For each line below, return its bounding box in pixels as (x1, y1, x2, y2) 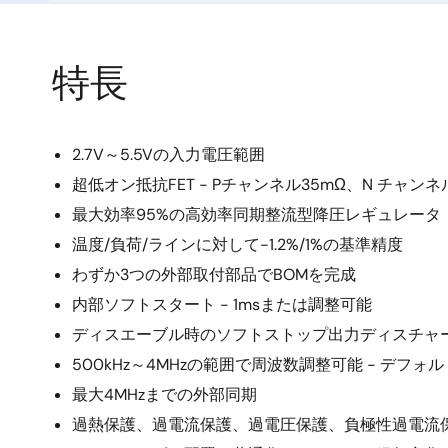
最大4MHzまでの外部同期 (72, 384, 257, 405)
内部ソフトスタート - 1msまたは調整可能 (72, 294, 372, 315)
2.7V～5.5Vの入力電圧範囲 (72, 144, 265, 165)
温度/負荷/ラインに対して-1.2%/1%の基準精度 (72, 234, 403, 255)
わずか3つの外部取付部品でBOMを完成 (72, 264, 356, 285)
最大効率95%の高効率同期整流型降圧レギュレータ (72, 204, 441, 225)
